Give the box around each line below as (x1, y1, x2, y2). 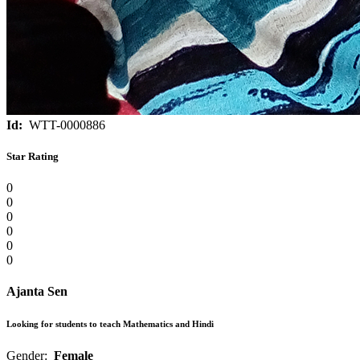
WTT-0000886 (26, 117, 105, 132)
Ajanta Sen (6, 284, 67, 299)
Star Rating (6, 150, 59, 163)
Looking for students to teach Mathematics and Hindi (6, 319, 214, 329)
